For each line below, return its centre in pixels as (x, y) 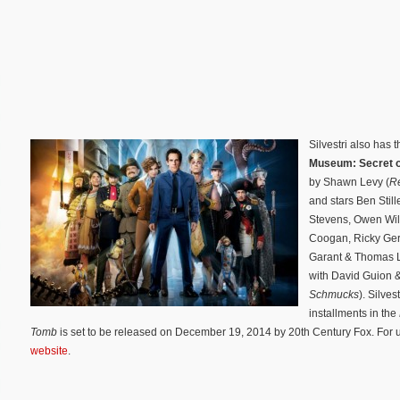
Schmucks (334, 295)
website (49, 351)
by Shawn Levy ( (349, 183)
